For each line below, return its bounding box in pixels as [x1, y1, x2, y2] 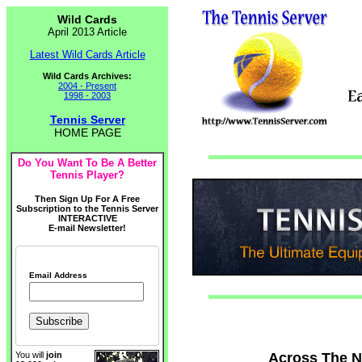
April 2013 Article [48, 26, 127, 38]
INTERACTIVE [57, 213, 117, 223]
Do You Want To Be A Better [18, 157, 157, 169]
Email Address [28, 271, 87, 280]
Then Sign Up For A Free [35, 194, 140, 204]
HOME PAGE [53, 126, 121, 139]
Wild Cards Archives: [43, 71, 132, 81]
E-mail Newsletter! [48, 223, 126, 233]
